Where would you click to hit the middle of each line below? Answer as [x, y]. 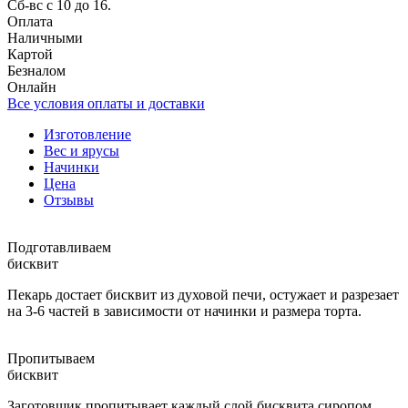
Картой [30, 54]
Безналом [36, 70]
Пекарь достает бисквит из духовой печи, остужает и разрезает [203, 294]
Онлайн [32, 87]
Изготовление [87, 134]
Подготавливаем [59, 247]
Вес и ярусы [82, 150]
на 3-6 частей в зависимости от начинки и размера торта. [184, 311]
